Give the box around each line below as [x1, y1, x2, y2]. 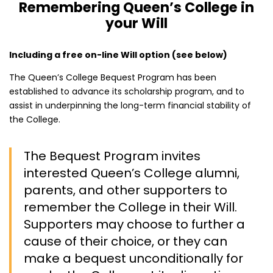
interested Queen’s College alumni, [24, 164, 239, 182]
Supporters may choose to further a [24, 215, 245, 233]
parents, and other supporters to [24, 181, 227, 199]
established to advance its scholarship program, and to [9, 85, 244, 97]
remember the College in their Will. [24, 198, 237, 216]
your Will [105, 13, 168, 33]
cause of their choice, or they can [24, 232, 227, 250]
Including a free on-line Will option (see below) [9, 48, 227, 61]
